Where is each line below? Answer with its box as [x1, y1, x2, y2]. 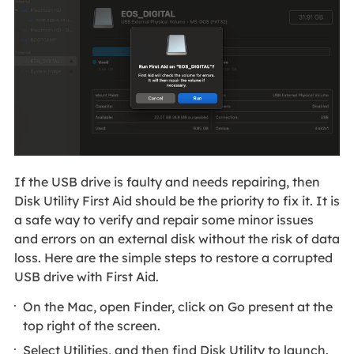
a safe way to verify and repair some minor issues [13, 212, 314, 228]
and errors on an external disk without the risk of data [13, 231, 340, 247]
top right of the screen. [23, 317, 161, 333]
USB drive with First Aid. [13, 269, 162, 285]
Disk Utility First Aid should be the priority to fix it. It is [13, 193, 340, 209]
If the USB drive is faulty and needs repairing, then [13, 174, 320, 190]
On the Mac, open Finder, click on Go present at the [23, 298, 333, 314]
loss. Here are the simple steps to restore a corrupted [13, 250, 333, 266]
